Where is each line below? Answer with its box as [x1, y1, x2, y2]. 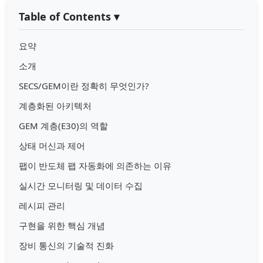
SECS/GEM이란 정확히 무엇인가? [19, 80, 149, 92]
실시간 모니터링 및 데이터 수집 [19, 180, 143, 192]
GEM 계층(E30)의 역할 [19, 120, 108, 132]
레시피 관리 [19, 200, 65, 212]
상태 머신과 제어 [19, 140, 85, 152]
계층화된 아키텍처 [19, 100, 92, 112]
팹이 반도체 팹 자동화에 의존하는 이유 [19, 160, 171, 172]
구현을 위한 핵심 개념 [19, 220, 105, 232]
